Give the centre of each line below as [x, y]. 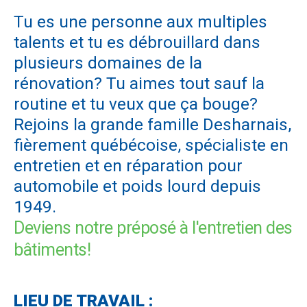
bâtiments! [52, 249]
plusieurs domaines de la [108, 62]
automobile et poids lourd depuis [137, 186]
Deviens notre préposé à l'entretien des [153, 228]
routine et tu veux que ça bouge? [136, 103]
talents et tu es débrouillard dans [137, 42]
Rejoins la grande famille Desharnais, [152, 124]
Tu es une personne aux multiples [140, 21]
